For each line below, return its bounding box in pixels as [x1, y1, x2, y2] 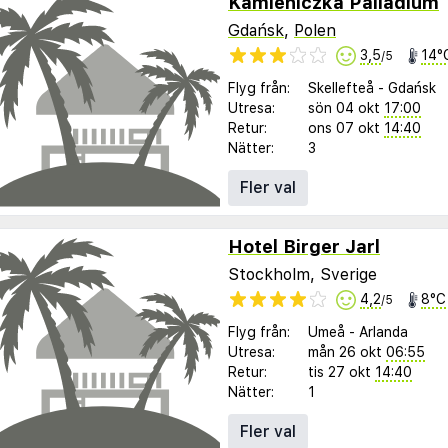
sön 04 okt [308, 99, 380, 116]
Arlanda [359, 323, 408, 340]
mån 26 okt [308, 343, 382, 360]
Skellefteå [308, 79, 374, 96]
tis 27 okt [308, 363, 371, 380]
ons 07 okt [308, 119, 380, 136]
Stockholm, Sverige [228, 264, 377, 284]
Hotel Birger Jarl [228, 236, 380, 257]
